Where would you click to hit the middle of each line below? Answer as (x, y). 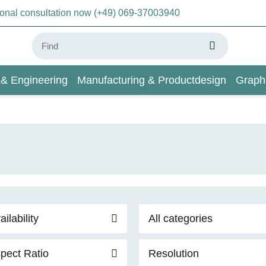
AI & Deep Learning (117, 110)
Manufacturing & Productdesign (152, 80)
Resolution (174, 253)
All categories (180, 218)
